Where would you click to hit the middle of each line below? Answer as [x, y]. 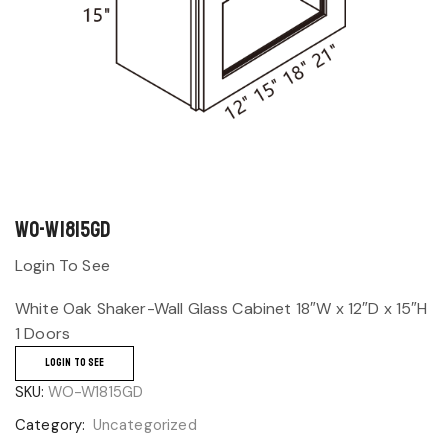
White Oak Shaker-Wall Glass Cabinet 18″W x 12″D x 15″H [221, 309]
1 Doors [43, 334]
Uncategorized [144, 424]
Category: [52, 424]
